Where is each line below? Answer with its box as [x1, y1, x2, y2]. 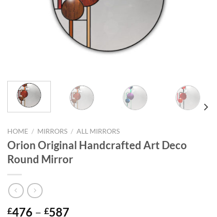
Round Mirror [7, 153, 73, 166]
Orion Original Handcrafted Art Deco [7, 139, 187, 152]
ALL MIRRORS [77, 127, 120, 135]
